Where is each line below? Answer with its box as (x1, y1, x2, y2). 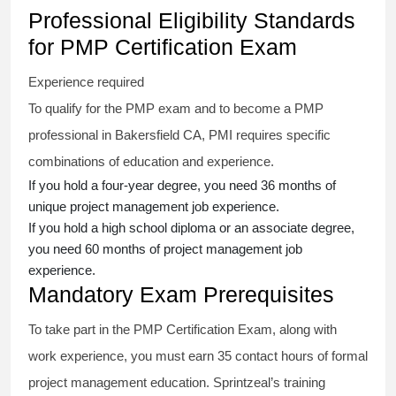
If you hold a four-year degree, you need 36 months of (28, 178, 336, 194)
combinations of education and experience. (28, 154, 278, 170)
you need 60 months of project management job (28, 241, 302, 257)
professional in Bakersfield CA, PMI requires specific (28, 127, 331, 143)
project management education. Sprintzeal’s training (28, 375, 325, 391)
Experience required (28, 74, 144, 90)
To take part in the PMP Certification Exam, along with (28, 322, 337, 338)
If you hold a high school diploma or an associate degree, (28, 220, 354, 236)
